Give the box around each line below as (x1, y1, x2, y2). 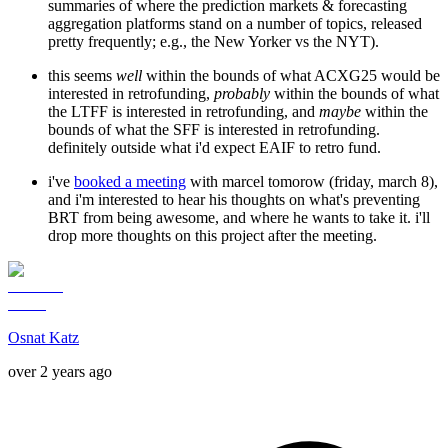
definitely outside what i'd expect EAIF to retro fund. (48, 139, 381, 157)
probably (214, 85, 270, 103)
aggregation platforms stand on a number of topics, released (48, 15, 422, 33)
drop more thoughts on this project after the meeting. (48, 227, 377, 245)
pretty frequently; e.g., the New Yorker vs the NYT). (48, 33, 379, 51)
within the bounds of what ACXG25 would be (142, 67, 440, 85)
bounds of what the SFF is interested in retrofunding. (48, 121, 380, 139)
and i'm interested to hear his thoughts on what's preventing (48, 191, 420, 209)
